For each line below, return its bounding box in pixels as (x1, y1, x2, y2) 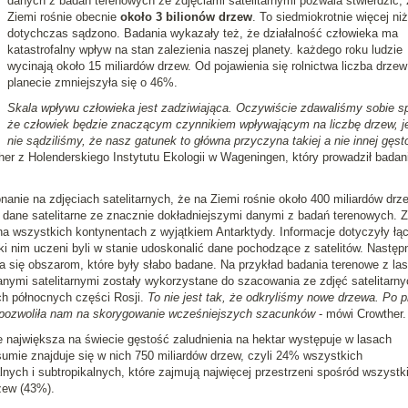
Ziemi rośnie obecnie (6, 10, 120, 24)
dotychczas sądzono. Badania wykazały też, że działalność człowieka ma (6, 26, 398, 40)
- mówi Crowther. (314, 307, 406, 321)
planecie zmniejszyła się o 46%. (6, 76, 178, 89)
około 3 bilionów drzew (119, 10, 252, 24)
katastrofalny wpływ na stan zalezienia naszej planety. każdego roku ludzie (6, 43, 403, 56)
